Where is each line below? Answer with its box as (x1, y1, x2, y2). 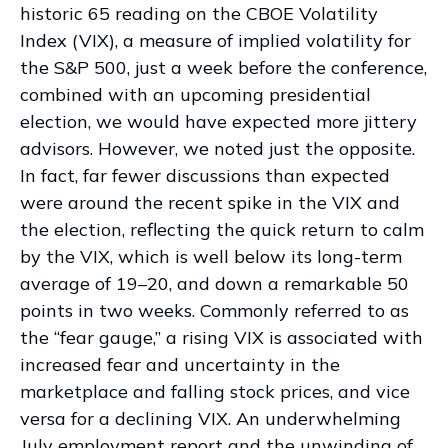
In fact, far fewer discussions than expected (20, 164, 390, 187)
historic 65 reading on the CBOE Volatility (20, 2, 378, 25)
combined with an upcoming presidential (20, 83, 371, 106)
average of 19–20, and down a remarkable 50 (20, 272, 409, 295)
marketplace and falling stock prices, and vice (20, 380, 410, 403)
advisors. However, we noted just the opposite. (20, 137, 415, 160)
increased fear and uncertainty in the (20, 353, 340, 376)
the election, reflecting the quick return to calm (20, 218, 424, 241)
